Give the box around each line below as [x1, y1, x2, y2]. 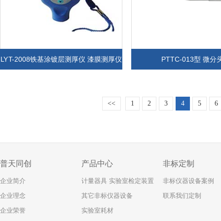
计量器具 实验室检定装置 [81, 177, 154, 184]
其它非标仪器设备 [81, 192, 133, 199]
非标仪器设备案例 [163, 177, 214, 184]
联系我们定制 [163, 192, 201, 199]
